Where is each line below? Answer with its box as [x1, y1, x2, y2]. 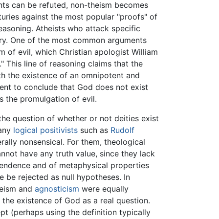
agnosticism [35, 183, 80, 194]
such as [78, 125, 111, 135]
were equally [79, 183, 129, 194]
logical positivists [13, 125, 78, 135]
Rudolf [110, 125, 135, 135]
